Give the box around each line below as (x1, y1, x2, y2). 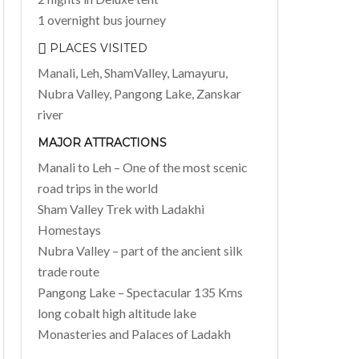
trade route (37, 263, 99, 279)
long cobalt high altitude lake (37, 305, 196, 321)
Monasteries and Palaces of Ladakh (37, 325, 231, 341)
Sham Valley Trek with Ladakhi (37, 200, 204, 216)
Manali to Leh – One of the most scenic (37, 159, 248, 175)
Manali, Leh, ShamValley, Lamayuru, (37, 64, 228, 80)
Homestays (37, 221, 101, 237)
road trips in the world (37, 179, 158, 196)
